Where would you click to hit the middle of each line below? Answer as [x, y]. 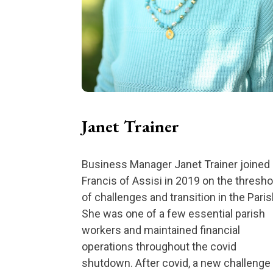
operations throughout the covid [159, 246]
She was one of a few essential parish [174, 213]
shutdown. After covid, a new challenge [176, 263]
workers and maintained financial [161, 230]
